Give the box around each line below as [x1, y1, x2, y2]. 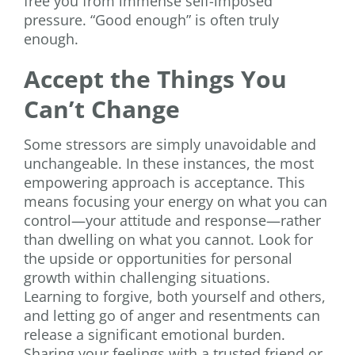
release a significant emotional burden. [24, 325, 285, 345]
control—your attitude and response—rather [24, 211, 321, 231]
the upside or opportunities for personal [24, 249, 292, 269]
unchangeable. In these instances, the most [24, 154, 314, 174]
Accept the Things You [24, 63, 287, 96]
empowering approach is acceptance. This [24, 173, 305, 193]
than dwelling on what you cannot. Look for [24, 230, 313, 250]
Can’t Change [24, 93, 180, 126]
